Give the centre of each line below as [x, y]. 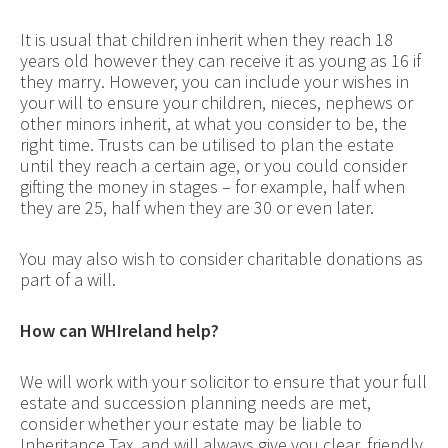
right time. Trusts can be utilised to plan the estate [206, 144]
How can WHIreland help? [119, 330]
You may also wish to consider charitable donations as [221, 258]
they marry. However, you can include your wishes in [214, 81]
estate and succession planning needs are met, [195, 402]
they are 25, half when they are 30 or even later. [196, 207]
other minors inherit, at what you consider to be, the [213, 123]
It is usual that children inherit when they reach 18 [206, 39]
